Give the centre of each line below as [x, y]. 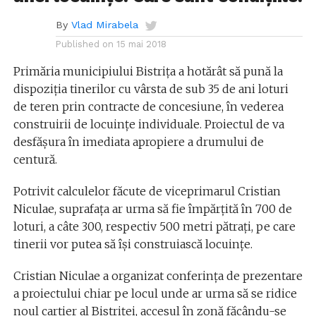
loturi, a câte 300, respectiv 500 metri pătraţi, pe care [154, 227]
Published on [84, 44]
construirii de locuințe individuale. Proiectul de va [148, 124]
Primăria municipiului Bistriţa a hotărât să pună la [148, 72]
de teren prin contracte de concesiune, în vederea [148, 107]
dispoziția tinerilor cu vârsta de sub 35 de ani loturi [151, 89]
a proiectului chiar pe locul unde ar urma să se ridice [155, 294]
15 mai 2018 [141, 44]
